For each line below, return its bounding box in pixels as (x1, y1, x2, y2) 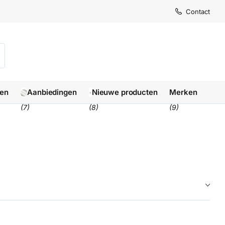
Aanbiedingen (27, 87, 77, 97)
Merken (169, 87, 197, 97)
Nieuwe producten (91, 87, 158, 97)
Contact (186, 7, 210, 16)
